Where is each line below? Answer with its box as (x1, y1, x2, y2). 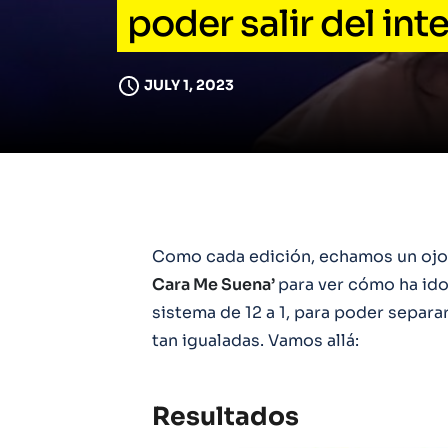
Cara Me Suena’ (152, 274, 278, 295)
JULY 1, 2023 (144, 76, 234, 94)
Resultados (152, 401, 299, 432)
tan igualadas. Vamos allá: (152, 330, 359, 351)
